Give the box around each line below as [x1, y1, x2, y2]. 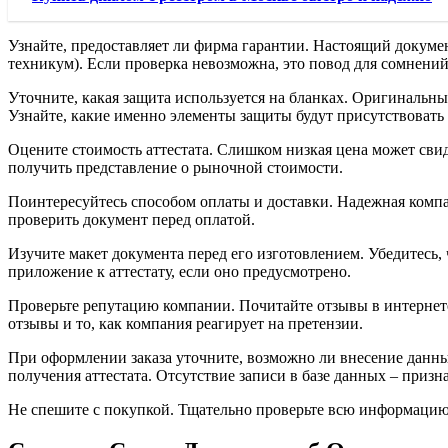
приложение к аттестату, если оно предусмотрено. [8, 262, 351, 280]
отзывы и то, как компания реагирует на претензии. [8, 314, 363, 332]
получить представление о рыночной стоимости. [8, 158, 343, 176]
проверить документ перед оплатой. [8, 210, 255, 228]
